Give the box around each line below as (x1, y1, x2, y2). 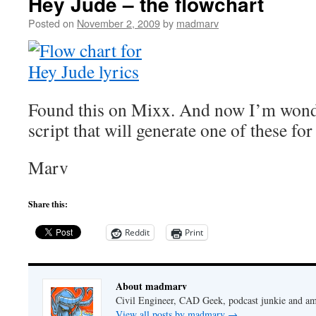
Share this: (28, 198, 68, 210)
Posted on (28, 16, 74, 30)
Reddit (125, 226, 150, 238)
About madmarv (116, 279, 187, 293)
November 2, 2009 (77, 16, 160, 30)
